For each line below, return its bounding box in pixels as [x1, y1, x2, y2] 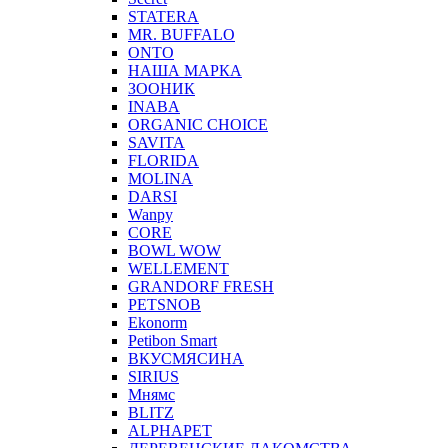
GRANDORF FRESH [128, 277, 274, 295]
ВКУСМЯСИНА [128, 349, 244, 367]
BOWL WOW [128, 241, 221, 259]
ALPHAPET [128, 421, 212, 439]
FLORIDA [128, 151, 199, 169]
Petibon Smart [128, 331, 217, 349]
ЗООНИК [128, 79, 195, 97]
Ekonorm [128, 313, 187, 331]
